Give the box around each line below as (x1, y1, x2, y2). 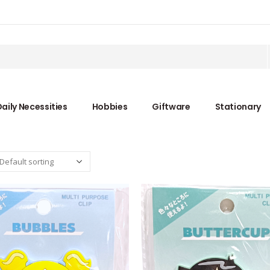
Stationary (215, 100, 262, 113)
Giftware (152, 100, 190, 113)
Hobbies (92, 100, 128, 113)
